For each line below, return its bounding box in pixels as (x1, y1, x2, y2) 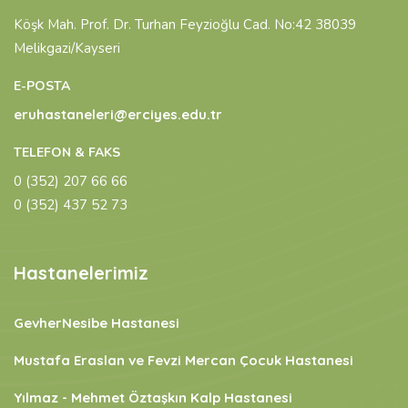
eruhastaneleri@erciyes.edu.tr (14, 106, 222, 123)
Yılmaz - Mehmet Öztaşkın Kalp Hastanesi (14, 389, 292, 406)
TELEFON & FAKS (14, 144, 120, 161)
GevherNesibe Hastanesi (14, 314, 179, 331)
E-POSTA (14, 77, 70, 95)
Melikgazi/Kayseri (14, 39, 120, 57)
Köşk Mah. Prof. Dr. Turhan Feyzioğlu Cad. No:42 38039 (14, 15, 356, 34)
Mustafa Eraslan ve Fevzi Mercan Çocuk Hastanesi (14, 352, 353, 369)
